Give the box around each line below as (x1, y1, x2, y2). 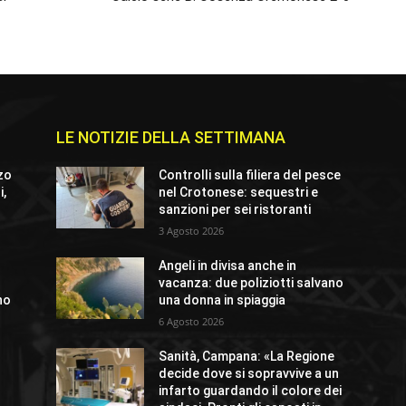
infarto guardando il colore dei (159, 383, 343, 399)
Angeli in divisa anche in (159, 258, 297, 274)
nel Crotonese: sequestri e (159, 185, 319, 200)
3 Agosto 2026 (159, 224, 225, 238)
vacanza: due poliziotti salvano (159, 275, 344, 291)
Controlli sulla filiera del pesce (159, 168, 342, 183)
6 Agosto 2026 (159, 314, 225, 329)
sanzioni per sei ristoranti (159, 202, 312, 217)
